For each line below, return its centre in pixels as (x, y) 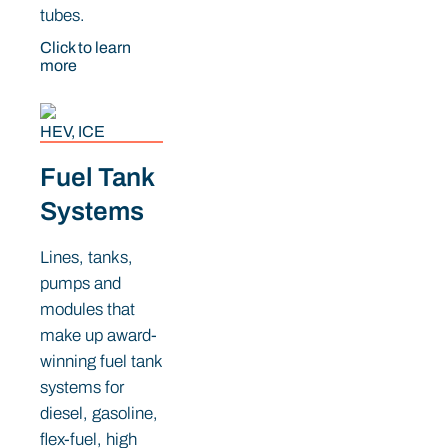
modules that (87, 310)
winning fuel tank (101, 362)
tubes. (62, 15)
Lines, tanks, (86, 258)
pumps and (80, 284)
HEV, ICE (72, 132)
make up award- (98, 336)
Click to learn (85, 47)
